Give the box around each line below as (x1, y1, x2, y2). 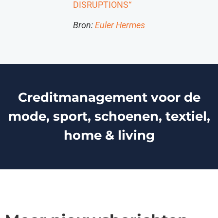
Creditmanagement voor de (18, 89, 200, 105)
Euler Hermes (95, 20, 145, 31)
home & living (63, 127, 155, 143)
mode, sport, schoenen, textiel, (8, 108, 210, 124)
